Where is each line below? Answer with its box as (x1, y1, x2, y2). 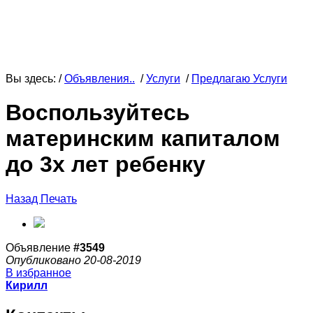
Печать (41, 192, 77, 205)
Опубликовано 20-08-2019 (6, 254, 141, 266)
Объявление (6, 241, 73, 254)
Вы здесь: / (6, 73, 64, 85)
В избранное (6, 266, 71, 279)
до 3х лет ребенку (6, 152, 205, 177)
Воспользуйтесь (6, 100, 190, 126)
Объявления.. (64, 73, 135, 85)
